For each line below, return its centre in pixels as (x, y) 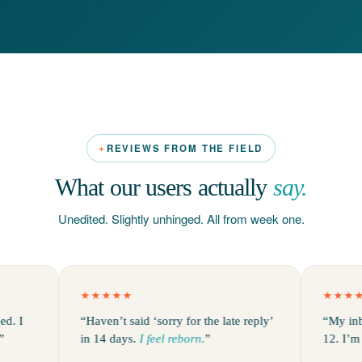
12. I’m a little (323, 339)
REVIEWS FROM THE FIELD (185, 148)
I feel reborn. (135, 339)
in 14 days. (73, 339)
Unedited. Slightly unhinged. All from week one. (181, 219)
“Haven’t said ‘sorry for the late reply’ (139, 321)
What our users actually (164, 187)
